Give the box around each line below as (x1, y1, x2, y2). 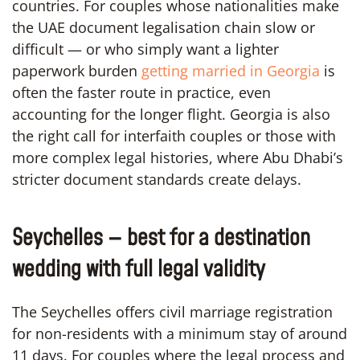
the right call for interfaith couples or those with (12, 125, 336, 145)
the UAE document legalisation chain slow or (12, 17, 315, 37)
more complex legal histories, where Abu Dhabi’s (12, 147, 343, 167)
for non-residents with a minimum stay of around (12, 323, 347, 343)
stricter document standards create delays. (12, 169, 301, 189)
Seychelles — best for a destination (12, 222, 310, 254)
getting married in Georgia (141, 60, 320, 80)
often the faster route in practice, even (12, 82, 271, 102)
